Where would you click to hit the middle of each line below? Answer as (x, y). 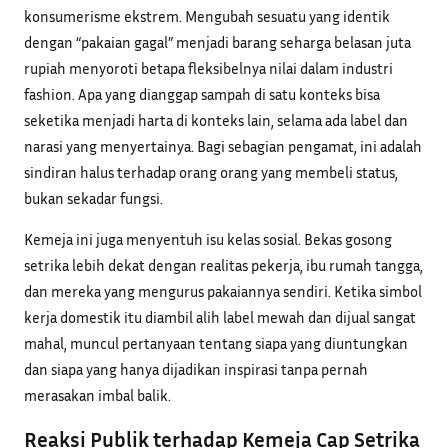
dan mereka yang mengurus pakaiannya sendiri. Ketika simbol (223, 291)
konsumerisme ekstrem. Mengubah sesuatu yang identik (207, 15)
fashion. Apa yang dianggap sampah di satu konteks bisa (202, 93)
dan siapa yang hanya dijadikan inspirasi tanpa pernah (196, 369)
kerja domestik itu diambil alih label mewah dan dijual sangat (220, 317)
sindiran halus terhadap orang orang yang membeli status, (211, 171)
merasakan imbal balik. (97, 395)
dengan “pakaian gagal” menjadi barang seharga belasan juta (217, 41)
